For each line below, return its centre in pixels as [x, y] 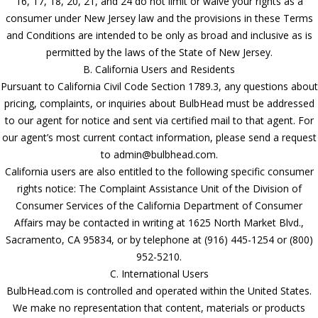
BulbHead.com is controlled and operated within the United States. [159, 290]
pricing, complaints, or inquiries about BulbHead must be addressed [159, 103]
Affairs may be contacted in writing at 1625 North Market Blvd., [159, 222]
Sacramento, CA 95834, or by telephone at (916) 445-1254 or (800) [159, 239]
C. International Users [159, 273]
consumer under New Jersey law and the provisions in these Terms [159, 18]
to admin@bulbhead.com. [159, 154]
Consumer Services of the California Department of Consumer [159, 205]
